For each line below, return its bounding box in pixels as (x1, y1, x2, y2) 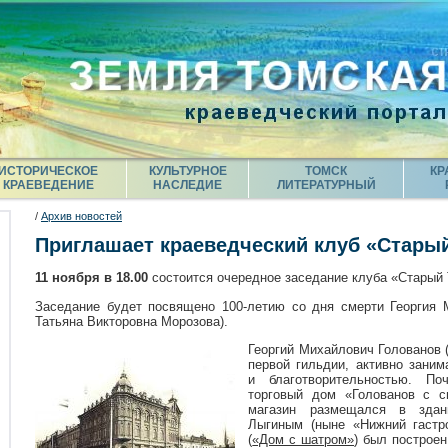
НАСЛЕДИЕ (153, 178, 222, 192)
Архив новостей (41, 210, 122, 222)
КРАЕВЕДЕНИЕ (2, 178, 94, 192)
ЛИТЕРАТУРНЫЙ (276, 178, 376, 192)
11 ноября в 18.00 (35, 270, 148, 286)
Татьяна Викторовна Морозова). (35, 313, 228, 329)
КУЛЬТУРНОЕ (148, 164, 227, 178)
